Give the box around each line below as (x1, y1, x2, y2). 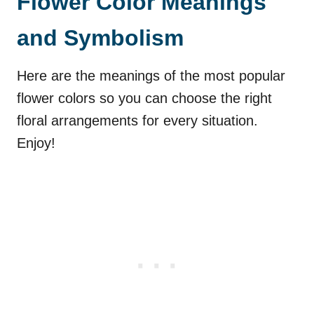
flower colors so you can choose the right (17, 90, 272, 106)
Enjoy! (17, 135, 55, 151)
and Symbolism (17, 25, 184, 50)
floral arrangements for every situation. (17, 112, 258, 128)
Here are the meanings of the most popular (17, 67, 285, 83)
